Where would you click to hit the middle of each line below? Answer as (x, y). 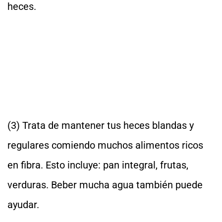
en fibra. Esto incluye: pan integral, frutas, (98, 165)
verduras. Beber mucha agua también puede (105, 185)
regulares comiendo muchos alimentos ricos (105, 145)
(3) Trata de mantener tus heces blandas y (101, 125)
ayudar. (23, 205)
